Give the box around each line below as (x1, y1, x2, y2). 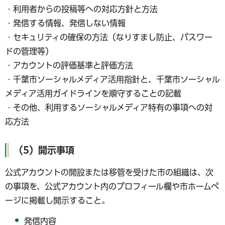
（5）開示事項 (14, 145, 74, 155)
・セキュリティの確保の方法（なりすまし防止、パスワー (5, 33, 212, 41)
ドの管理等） (5, 47, 53, 55)
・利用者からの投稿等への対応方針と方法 (5, 5, 158, 13)
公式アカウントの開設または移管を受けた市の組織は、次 (5, 168, 213, 177)
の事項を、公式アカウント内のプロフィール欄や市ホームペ (5, 182, 219, 191)
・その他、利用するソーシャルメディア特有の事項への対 (5, 103, 212, 111)
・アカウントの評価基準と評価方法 (5, 61, 133, 69)
